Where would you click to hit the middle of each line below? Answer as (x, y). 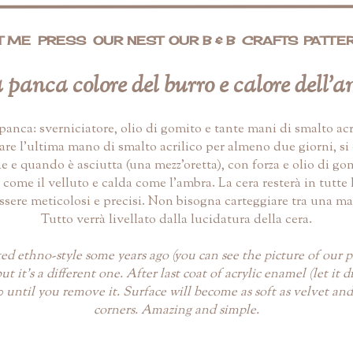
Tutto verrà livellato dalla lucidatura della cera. (176, 219)
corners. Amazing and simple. (176, 310)
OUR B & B (201, 41)
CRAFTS (269, 41)
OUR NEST (128, 41)
